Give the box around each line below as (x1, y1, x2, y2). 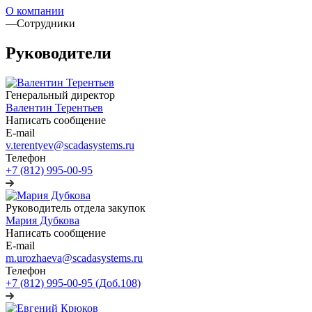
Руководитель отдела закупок (6, 201, 146, 214)
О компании (6, 4, 64, 17)
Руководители (6, 43, 111, 62)
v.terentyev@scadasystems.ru (6, 139, 134, 151)
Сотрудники (17, 17, 75, 29)
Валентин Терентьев (6, 101, 103, 114)
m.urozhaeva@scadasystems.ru (6, 251, 143, 264)
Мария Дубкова (6, 214, 79, 226)
